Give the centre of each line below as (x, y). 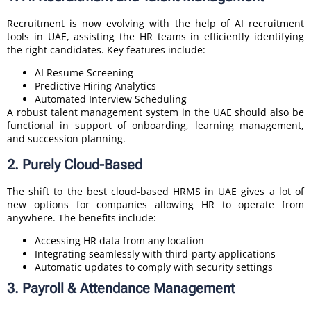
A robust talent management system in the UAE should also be (155, 112)
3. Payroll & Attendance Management (121, 288)
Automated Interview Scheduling (111, 99)
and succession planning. (66, 139)
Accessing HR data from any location (119, 241)
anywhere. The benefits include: (82, 217)
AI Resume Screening (84, 73)
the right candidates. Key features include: (106, 49)
